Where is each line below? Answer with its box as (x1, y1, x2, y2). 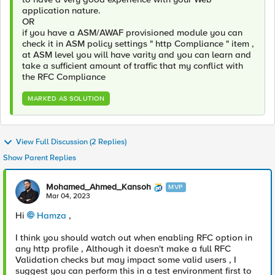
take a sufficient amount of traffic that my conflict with (22, 60, 243, 71)
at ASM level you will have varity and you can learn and (22, 49, 251, 60)
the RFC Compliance (22, 71, 108, 82)
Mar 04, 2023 (46, 192, 90, 201)
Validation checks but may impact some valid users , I (15, 254, 236, 265)
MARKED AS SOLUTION (28, 95, 104, 103)
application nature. (22, 5, 103, 16)
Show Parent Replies (3, 153, 76, 163)
